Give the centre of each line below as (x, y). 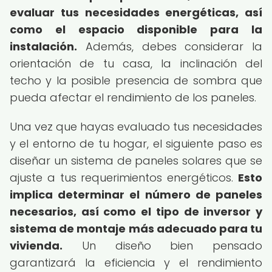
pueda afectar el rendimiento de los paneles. (133, 97)
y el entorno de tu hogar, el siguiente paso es (136, 144)
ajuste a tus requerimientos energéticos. (124, 178)
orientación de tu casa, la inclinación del (136, 63)
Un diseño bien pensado (162, 246)
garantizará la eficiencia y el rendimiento (136, 263)
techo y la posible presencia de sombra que (136, 80)
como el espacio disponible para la (136, 29)
